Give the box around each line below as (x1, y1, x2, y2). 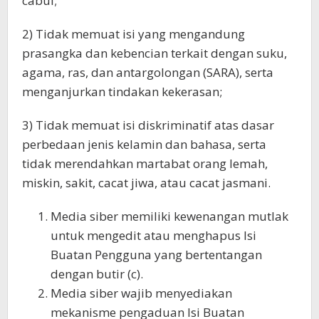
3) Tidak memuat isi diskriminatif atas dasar (22, 117, 274, 133)
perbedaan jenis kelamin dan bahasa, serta (22, 136, 266, 152)
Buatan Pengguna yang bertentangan (51, 246, 262, 263)
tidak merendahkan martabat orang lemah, (22, 155, 268, 172)
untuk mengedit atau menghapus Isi (51, 227, 256, 244)
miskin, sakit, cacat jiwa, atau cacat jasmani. (22, 174, 271, 191)
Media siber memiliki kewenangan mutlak (51, 208, 288, 224)
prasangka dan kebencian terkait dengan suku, (22, 45, 287, 61)
